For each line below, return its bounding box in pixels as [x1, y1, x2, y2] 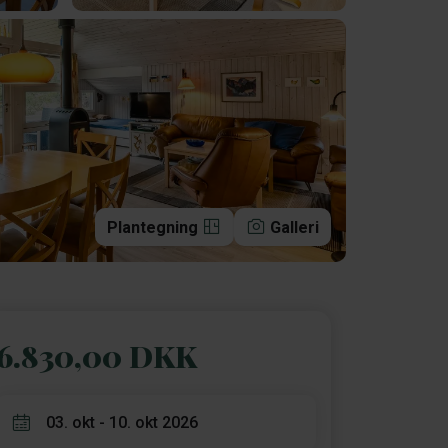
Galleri [270, 218, 319, 237]
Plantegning [107, 218, 202, 237]
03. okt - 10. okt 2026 [46, 412, 198, 432]
